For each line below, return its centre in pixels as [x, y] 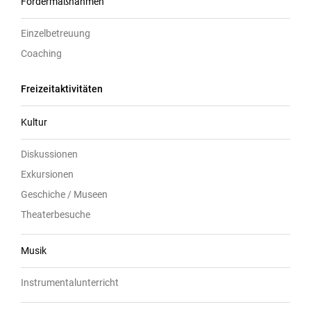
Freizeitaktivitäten [62, 89]
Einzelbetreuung [56, 33]
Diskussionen [49, 154]
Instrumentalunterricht [70, 282]
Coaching [41, 53]
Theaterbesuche [56, 214]
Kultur [34, 122]
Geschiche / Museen [64, 194]
